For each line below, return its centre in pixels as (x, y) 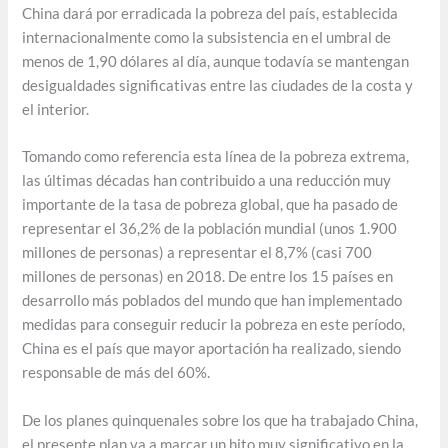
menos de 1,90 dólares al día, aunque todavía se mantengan (216, 61)
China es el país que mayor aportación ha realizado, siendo (212, 349)
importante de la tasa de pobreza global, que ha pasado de (210, 205)
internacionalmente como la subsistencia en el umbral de (207, 37)
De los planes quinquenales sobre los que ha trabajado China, (220, 420)
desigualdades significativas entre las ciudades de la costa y (218, 85)
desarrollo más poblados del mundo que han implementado (212, 301)
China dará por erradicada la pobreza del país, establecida (210, 13)
